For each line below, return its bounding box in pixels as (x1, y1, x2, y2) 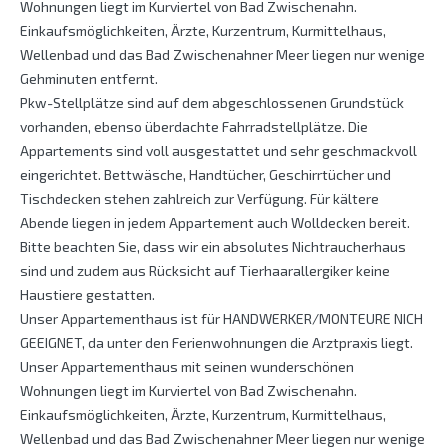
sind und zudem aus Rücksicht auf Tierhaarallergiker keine (20, 262, 390, 280)
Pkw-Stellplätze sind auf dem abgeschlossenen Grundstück (20, 94, 404, 112)
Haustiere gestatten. (20, 286, 155, 304)
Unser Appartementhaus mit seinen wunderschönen (20, 358, 354, 376)
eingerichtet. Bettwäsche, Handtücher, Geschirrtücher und (20, 166, 391, 184)
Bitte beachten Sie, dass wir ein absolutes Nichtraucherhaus (20, 238, 406, 256)
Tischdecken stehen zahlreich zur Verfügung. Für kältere (20, 190, 379, 208)
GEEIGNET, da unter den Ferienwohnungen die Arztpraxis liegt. (20, 334, 413, 352)
